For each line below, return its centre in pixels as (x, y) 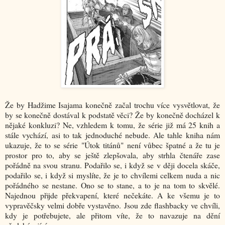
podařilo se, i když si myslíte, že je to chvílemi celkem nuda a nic (113, 175)
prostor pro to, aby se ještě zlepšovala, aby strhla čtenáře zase (113, 155)
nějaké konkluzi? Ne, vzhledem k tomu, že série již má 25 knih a (113, 125)
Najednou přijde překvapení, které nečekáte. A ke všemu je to (113, 195)
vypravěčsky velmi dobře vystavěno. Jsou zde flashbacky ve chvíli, (113, 205)
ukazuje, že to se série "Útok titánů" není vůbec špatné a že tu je (113, 145)
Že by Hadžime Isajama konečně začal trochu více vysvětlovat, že (113, 105)
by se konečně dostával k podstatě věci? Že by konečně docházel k (113, 115)
